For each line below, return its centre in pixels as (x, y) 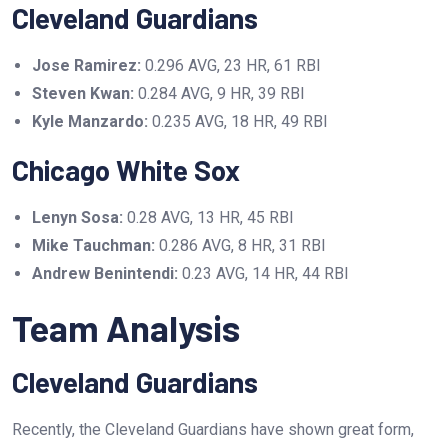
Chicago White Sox (126, 169)
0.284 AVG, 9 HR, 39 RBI (219, 93)
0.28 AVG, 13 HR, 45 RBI (208, 217)
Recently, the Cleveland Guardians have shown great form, (213, 429)
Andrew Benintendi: (105, 273)
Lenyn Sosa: (77, 217)
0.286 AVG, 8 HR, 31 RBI (240, 245)
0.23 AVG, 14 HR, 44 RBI (263, 273)
